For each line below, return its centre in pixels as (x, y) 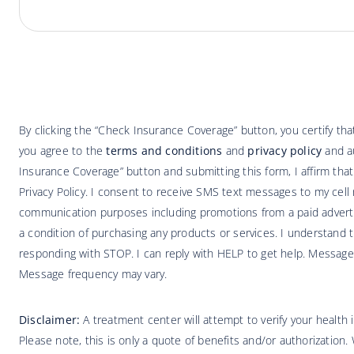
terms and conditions (164, 150)
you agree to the (63, 150)
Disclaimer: (50, 319)
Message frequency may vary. (93, 273)
